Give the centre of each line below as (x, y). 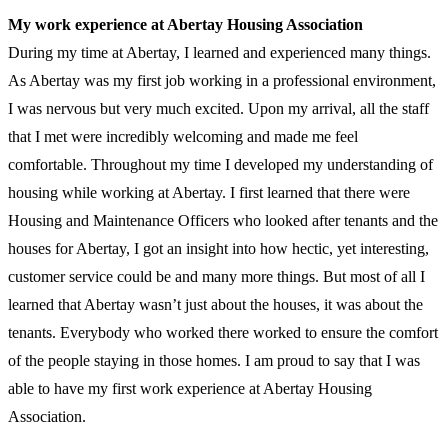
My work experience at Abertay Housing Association (185, 24)
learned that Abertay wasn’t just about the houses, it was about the (215, 304)
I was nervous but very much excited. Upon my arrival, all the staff (218, 108)
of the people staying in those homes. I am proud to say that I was (214, 360)
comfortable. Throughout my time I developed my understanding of (220, 164)
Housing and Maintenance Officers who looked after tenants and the (223, 220)
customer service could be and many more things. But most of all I (216, 276)
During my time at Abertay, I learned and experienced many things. (219, 52)
